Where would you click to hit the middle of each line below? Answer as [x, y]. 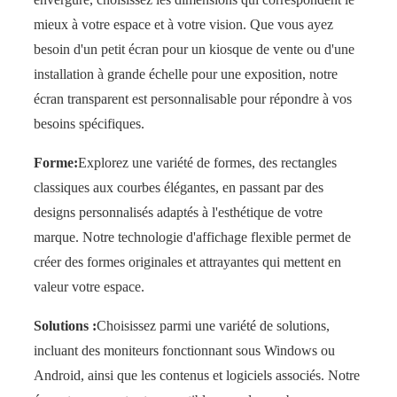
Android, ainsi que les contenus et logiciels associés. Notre [196, 376]
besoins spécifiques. [89, 124]
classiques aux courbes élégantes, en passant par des [178, 188]
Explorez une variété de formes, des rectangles [207, 163]
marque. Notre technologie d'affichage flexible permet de [192, 237]
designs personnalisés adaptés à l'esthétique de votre [178, 213]
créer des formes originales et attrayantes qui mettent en [187, 262]
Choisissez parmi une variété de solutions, [213, 326]
